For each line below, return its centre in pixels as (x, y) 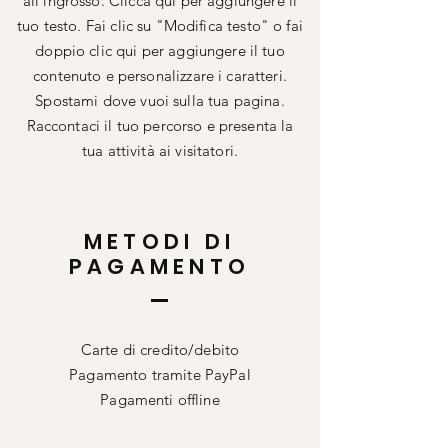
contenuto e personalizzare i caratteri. (160, 75)
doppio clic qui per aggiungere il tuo (160, 50)
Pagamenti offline (160, 399)
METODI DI (159, 241)
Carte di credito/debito (160, 349)
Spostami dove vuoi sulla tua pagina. (160, 100)
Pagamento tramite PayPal (160, 374)
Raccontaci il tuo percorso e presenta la (160, 125)
